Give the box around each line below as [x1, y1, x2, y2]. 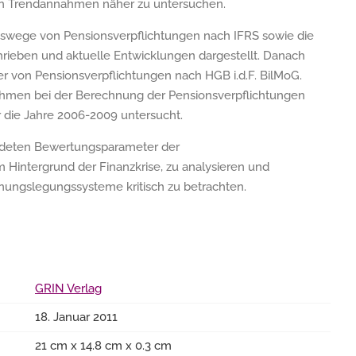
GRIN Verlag [35, 281, 102, 296]
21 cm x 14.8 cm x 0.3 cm [35, 339, 172, 353]
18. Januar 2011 [35, 310, 118, 324]
